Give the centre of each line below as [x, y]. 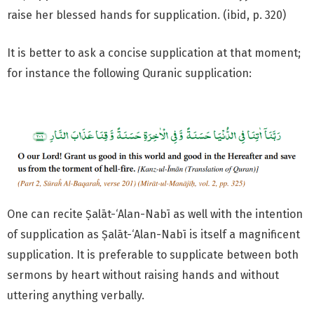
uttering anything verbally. [76, 295]
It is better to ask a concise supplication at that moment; [154, 53]
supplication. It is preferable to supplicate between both [153, 254]
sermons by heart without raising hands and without [143, 275]
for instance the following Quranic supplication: [131, 74]
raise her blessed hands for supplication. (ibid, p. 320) [146, 15]
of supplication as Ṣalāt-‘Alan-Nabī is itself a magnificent [153, 234]
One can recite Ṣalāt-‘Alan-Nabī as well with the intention [155, 214]
